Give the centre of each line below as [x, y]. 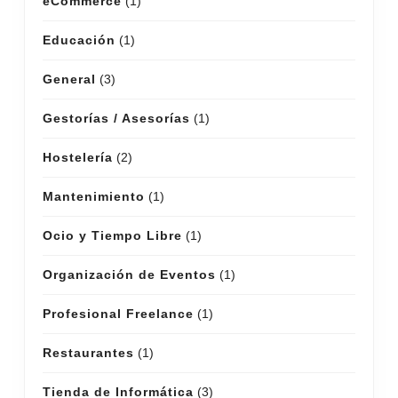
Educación [79, 40]
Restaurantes [88, 352]
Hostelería [78, 157]
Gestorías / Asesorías [116, 118]
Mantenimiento [94, 196]
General [69, 79]
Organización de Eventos [129, 274]
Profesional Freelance [118, 313]
